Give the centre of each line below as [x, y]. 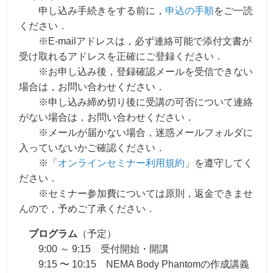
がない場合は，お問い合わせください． [107, 118]
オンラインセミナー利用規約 [121, 163]
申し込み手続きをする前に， [92, 11]
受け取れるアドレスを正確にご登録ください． [121, 57]
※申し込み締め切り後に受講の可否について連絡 [136, 102]
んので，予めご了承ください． [87, 209]
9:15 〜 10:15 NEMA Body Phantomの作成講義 [134, 264]
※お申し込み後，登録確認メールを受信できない [136, 72]
